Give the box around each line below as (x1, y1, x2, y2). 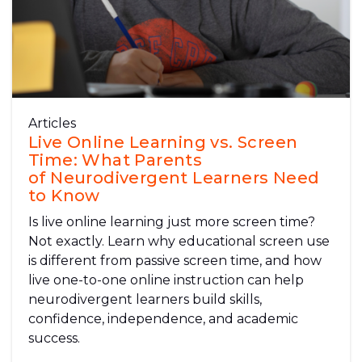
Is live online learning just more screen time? (28, 213, 315, 229)
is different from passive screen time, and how (28, 252, 322, 268)
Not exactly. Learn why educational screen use (28, 233, 330, 249)
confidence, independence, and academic (28, 310, 298, 326)
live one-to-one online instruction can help (28, 271, 304, 288)
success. (28, 330, 80, 346)
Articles (28, 115, 76, 131)
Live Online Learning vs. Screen (28, 132, 298, 152)
